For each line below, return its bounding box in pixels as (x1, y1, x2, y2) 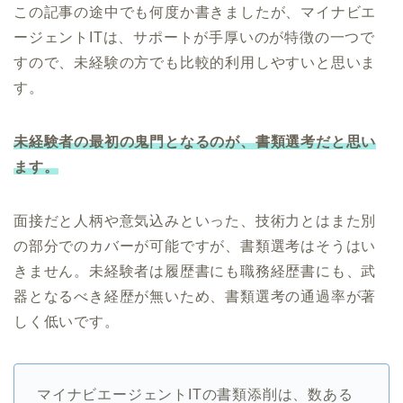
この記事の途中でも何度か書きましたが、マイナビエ (13, 4, 377, 21)
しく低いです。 (13, 314, 120, 330)
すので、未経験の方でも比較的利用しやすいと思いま (13, 55, 377, 71)
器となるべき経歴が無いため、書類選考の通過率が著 (13, 289, 377, 305)
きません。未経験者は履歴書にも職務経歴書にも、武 (13, 264, 377, 280)
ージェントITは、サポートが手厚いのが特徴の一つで (13, 30, 375, 46)
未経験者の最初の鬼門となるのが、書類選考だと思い (13, 134, 377, 150)
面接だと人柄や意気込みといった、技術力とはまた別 (13, 213, 377, 229)
